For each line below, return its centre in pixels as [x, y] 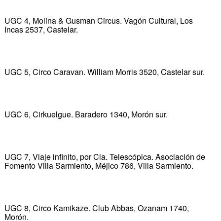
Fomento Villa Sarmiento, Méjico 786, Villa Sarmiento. [99, 165]
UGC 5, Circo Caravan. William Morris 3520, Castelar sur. [104, 72]
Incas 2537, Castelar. [41, 29]
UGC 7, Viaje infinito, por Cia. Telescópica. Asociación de [105, 156]
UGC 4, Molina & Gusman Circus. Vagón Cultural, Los [98, 20]
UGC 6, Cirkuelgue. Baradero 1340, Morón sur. [86, 114]
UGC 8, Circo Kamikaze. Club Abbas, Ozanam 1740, [96, 208]
